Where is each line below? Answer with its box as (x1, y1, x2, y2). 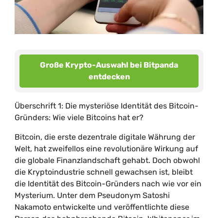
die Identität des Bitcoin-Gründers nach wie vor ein (15, 179, 201, 188)
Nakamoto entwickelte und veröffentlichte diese (15, 202, 189, 212)
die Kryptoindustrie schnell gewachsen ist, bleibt (15, 167, 193, 177)
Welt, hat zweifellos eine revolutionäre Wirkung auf (15, 144, 198, 153)
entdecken (88, 72, 130, 81)
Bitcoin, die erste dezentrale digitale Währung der (15, 132, 195, 142)
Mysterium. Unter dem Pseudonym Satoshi (15, 191, 170, 200)
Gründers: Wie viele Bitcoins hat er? (15, 113, 144, 122)
